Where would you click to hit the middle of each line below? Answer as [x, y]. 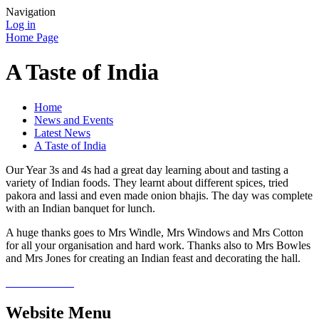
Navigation [31, 12]
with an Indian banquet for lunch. [80, 208]
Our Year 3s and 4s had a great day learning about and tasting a [147, 169]
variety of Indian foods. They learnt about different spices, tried [147, 182]
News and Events [74, 120]
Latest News [62, 132]
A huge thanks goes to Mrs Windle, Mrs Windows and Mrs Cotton [155, 232]
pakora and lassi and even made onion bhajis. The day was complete [159, 195]
